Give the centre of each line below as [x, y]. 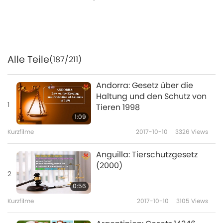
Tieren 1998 [118, 108]
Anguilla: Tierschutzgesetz [147, 155]
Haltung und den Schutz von [151, 97]
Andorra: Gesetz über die [145, 86]
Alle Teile [28, 60]
